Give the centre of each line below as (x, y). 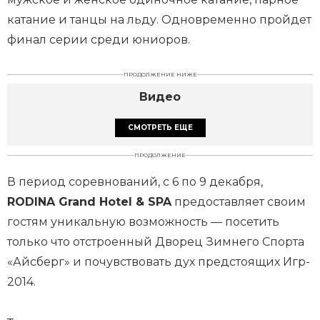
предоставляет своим (239, 202)
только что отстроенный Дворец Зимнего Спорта (156, 242)
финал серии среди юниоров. (99, 40)
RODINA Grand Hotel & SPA (89, 202)
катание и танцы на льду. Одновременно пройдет (159, 20)
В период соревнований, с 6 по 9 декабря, (135, 182)
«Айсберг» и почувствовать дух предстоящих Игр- (159, 262)
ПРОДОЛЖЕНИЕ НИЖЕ (160, 74)
